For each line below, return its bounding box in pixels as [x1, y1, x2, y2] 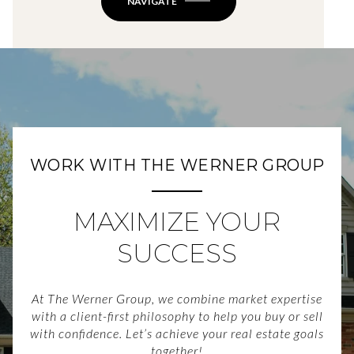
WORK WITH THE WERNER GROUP [29, 155, 325, 175]
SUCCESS [117, 237, 237, 269]
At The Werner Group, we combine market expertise [32, 291, 322, 307]
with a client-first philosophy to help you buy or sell [31, 308, 323, 324]
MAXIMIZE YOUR [73, 205, 281, 237]
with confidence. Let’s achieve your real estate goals [30, 326, 324, 341]
